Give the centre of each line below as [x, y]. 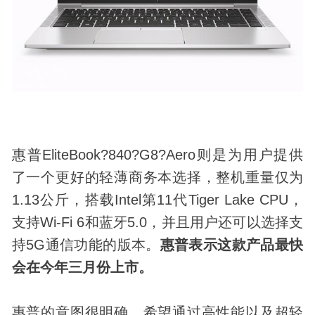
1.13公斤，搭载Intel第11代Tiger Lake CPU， [157, 199]
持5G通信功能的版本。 [86, 244]
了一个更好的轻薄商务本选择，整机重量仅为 [157, 177]
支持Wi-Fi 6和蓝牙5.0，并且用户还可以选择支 [157, 222]
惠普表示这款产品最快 [232, 244]
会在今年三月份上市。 [82, 267]
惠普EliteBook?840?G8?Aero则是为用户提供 [157, 154]
